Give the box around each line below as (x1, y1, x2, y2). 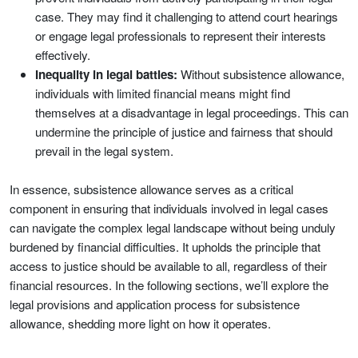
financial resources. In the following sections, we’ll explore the (10, 276, 328, 293)
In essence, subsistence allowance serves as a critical (10, 181, 293, 197)
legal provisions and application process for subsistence (10, 296, 300, 312)
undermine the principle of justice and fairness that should (35, 123, 332, 140)
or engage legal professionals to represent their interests (35, 27, 326, 44)
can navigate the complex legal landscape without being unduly (10, 219, 336, 236)
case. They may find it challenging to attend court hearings (35, 8, 338, 25)
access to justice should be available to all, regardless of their (10, 257, 327, 274)
